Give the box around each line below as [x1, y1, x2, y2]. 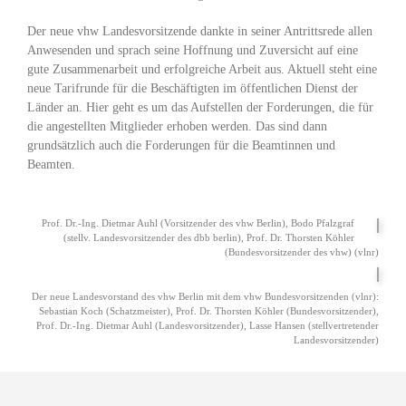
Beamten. [27, 158, 75, 171]
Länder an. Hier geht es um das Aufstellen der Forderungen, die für [27, 101, 373, 114]
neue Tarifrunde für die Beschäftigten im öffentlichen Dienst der [27, 82, 358, 95]
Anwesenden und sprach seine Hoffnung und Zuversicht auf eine [27, 43, 358, 57]
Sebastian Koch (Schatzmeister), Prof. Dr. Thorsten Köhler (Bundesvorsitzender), [39, 304, 379, 316]
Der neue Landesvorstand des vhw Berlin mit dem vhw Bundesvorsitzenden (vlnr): [32, 290, 379, 302]
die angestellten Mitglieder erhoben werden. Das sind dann [27, 120, 327, 133]
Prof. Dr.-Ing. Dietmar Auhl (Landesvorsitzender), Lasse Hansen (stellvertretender [36, 319, 379, 331]
